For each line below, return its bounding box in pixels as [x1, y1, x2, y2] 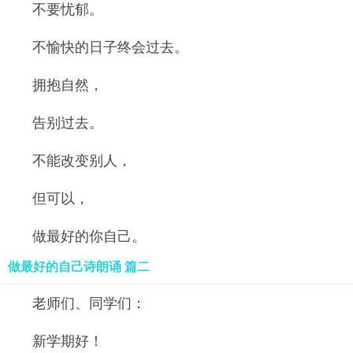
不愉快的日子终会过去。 [32, 39, 188, 55]
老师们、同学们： [32, 295, 146, 311]
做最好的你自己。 [32, 229, 146, 244]
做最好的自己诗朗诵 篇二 [8, 260, 150, 273]
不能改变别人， [32, 153, 132, 169]
